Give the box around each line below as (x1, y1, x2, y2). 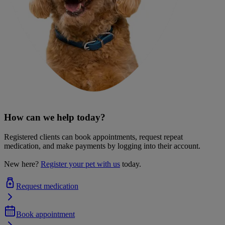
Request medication (16, 182, 78, 191)
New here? (4, 160, 39, 169)
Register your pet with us (41, 160, 120, 169)
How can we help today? (4, 112, 105, 123)
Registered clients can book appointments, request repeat (4, 133, 183, 142)
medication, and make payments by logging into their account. (4, 142, 200, 151)
